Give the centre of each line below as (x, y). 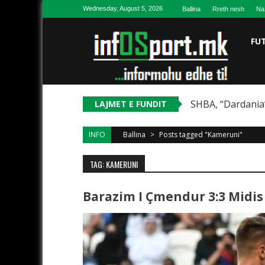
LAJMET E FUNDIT (131, 104)
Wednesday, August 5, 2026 (123, 8)
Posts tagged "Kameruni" (201, 135)
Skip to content (73, 8)
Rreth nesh (228, 9)
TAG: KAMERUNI (114, 164)
